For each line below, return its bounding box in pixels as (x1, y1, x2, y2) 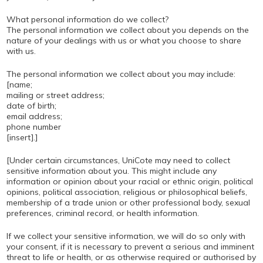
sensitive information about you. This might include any (6, 166, 217, 176)
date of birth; (6, 100, 56, 111)
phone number (6, 122, 61, 132)
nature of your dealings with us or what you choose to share (6, 35, 241, 46)
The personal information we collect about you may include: (6, 69, 235, 79)
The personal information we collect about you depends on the (6, 25, 249, 35)
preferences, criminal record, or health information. (6, 208, 199, 218)
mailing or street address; (6, 90, 104, 100)
